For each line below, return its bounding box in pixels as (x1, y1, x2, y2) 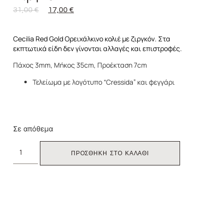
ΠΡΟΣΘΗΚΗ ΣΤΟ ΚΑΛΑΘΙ (71, 149, 149, 157)
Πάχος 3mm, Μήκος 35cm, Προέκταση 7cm (13, 60, 147, 70)
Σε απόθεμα (13, 124, 53, 133)
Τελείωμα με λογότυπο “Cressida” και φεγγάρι (32, 77, 175, 87)
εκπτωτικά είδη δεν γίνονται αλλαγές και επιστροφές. (13, 43, 182, 53)
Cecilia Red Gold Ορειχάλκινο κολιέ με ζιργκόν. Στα (13, 34, 170, 43)
